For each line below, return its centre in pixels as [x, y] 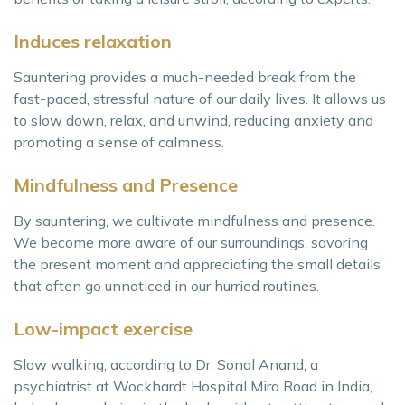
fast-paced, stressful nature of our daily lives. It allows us [200, 98]
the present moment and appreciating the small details [197, 264]
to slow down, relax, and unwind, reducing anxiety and [193, 120]
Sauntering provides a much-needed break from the [185, 76]
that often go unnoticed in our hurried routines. [166, 285]
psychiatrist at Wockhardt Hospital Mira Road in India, [193, 386]
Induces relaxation [93, 41]
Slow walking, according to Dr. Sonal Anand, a [166, 364]
